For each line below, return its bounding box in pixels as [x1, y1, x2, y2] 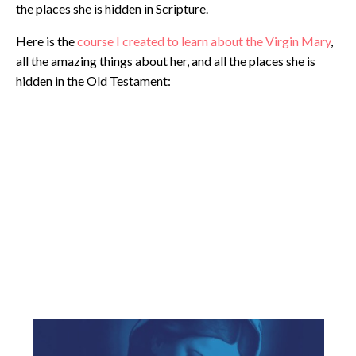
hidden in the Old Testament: [16, 72, 171, 88]
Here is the [16, 33, 77, 48]
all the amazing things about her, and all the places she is [16, 52, 315, 68]
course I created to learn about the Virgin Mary [77, 33, 331, 48]
